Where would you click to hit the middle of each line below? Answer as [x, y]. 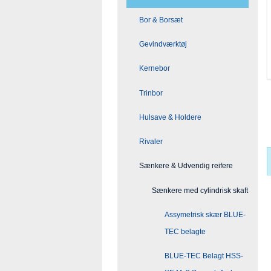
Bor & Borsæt [161, 20]
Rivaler [151, 142]
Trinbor [151, 93]
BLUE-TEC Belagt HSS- [204, 256]
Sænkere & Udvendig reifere [186, 166]
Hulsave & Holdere [170, 117]
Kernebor [155, 69]
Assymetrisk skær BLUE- [205, 214]
